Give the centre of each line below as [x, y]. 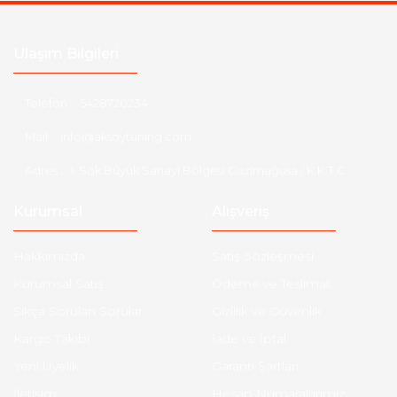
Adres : [44, 170]
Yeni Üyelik [46, 366]
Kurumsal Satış [58, 284]
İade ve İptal [249, 339]
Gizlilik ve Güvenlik [267, 311]
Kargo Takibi [51, 339]
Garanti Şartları [255, 366]
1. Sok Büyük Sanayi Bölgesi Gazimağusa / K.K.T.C [208, 170]
